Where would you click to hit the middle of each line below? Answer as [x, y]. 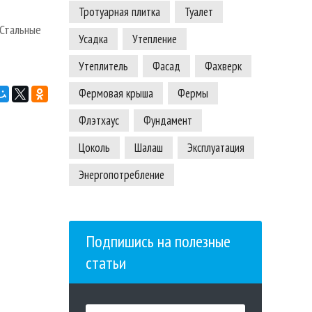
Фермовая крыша [116, 94]
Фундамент [167, 121]
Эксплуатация [216, 148]
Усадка [93, 39]
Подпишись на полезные [158, 242]
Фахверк [223, 67]
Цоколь [94, 148]
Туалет [198, 12]
